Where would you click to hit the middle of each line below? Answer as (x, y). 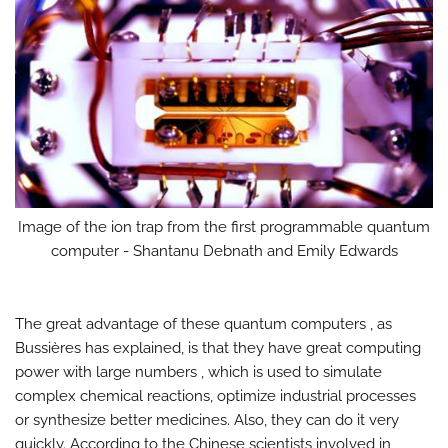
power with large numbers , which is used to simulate (198, 372)
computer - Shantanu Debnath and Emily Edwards (224, 251)
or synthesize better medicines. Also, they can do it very (207, 420)
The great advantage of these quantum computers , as (203, 324)
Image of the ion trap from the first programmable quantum (224, 227)
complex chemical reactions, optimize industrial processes (215, 396)
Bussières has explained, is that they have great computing (218, 348)
